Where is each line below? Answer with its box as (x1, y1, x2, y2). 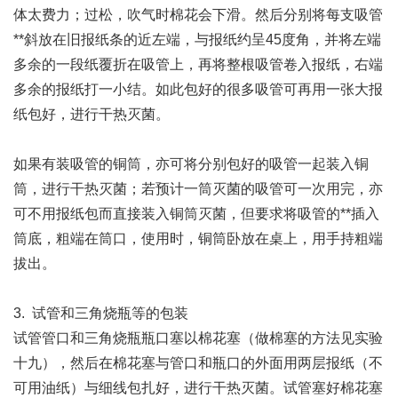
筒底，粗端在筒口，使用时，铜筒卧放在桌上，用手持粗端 (13, 231, 383, 246)
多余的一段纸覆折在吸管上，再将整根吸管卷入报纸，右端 (13, 57, 383, 72)
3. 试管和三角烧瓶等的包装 (13, 306, 188, 321)
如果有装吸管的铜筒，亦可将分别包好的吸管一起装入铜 (13, 156, 369, 171)
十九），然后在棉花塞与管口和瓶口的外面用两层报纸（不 (13, 355, 383, 370)
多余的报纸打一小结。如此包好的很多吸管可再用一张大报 (13, 82, 383, 97)
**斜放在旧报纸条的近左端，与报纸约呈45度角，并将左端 (13, 32, 381, 47)
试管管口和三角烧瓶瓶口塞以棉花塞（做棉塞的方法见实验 (13, 330, 383, 346)
